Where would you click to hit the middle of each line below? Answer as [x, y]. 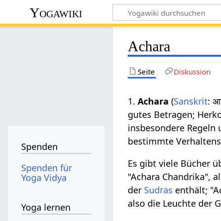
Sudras [159, 190]
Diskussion [192, 71]
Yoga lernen [46, 207]
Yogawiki [56, 12]
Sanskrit [191, 101]
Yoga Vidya [44, 177]
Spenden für [47, 167]
